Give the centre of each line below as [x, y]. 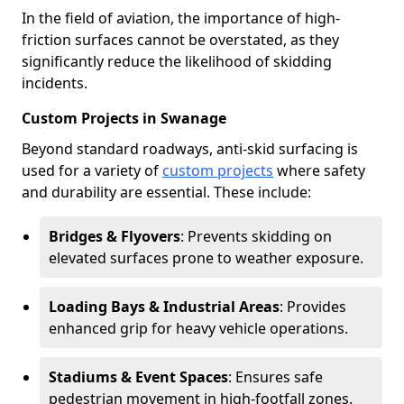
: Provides [313, 307]
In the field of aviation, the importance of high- [181, 18]
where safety [319, 170]
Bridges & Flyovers [115, 236]
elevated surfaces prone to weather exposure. [206, 258]
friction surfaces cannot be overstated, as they [180, 40]
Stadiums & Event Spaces [138, 377]
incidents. [55, 83]
